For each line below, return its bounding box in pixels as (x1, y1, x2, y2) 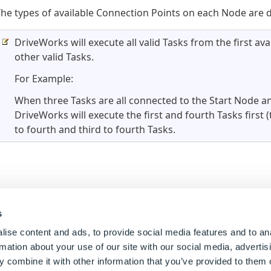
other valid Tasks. (15, 50, 94, 64)
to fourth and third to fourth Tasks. (15, 122, 175, 136)
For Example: (15, 71, 73, 85)
